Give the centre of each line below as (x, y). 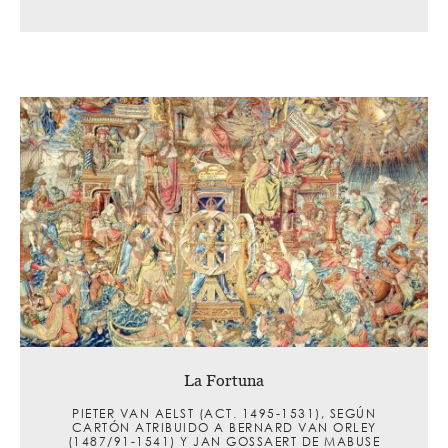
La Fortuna (224, 379)
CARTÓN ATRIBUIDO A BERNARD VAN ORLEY (224, 427)
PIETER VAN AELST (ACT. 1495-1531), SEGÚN (224, 413)
